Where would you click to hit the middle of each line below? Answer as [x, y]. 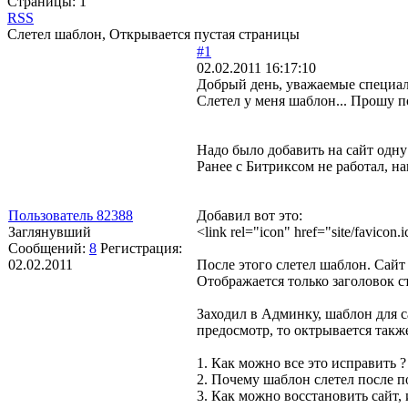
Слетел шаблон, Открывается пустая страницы [153, 34]
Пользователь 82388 [71, 215]
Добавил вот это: [250, 215]
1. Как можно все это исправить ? [301, 362]
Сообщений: [49, 248]
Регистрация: [141, 248]
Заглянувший [50, 231]
